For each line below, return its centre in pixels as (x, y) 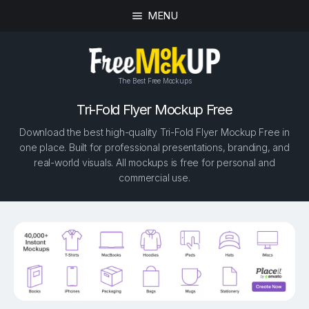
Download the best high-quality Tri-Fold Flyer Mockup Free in (154, 132)
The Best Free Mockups (154, 80)
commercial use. (154, 178)
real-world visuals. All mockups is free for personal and (154, 163)
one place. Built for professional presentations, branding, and (154, 148)
